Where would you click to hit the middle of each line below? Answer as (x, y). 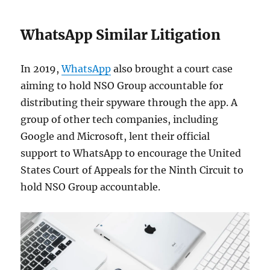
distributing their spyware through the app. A (129, 102)
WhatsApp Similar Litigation (121, 34)
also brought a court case (172, 68)
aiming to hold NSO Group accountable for (122, 85)
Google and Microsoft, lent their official (115, 136)
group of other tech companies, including (120, 119)
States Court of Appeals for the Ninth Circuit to (132, 170)
